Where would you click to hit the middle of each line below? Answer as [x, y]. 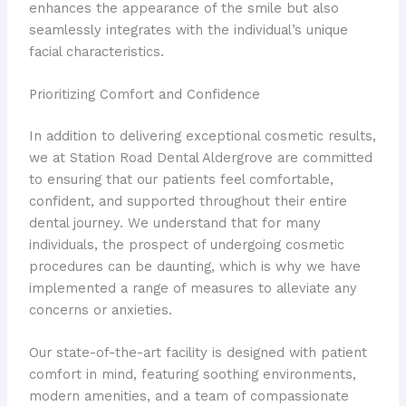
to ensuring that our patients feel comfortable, [181, 180]
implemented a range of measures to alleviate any [193, 289]
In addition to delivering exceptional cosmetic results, [202, 136]
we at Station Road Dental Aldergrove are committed [200, 158]
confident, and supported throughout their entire [188, 202]
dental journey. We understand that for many [174, 223]
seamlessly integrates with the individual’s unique [188, 29]
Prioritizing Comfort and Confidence [144, 95]
